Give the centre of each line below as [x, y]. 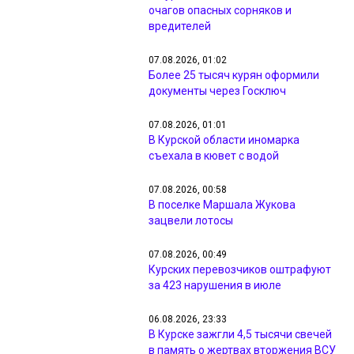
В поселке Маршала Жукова [222, 205]
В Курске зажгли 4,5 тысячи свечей [240, 334]
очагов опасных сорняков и [220, 10]
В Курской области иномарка [224, 140]
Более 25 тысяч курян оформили [234, 75]
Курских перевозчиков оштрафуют [240, 269]
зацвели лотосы [191, 220]
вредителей [180, 26]
